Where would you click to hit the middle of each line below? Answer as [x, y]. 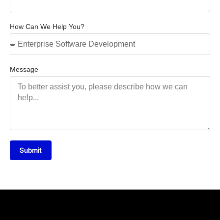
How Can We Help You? [47, 27]
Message [24, 69]
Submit [31, 150]
